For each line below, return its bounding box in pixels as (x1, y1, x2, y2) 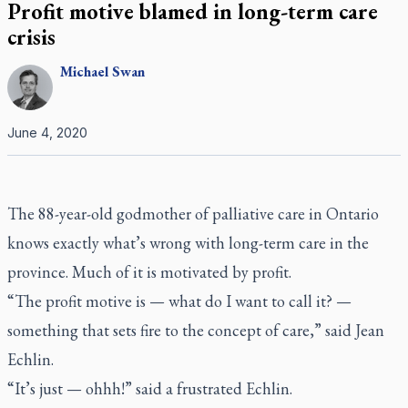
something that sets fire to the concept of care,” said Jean (7, 320, 384, 341)
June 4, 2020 (7, 125, 87, 140)
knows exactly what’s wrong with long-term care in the (7, 232, 369, 253)
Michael (60, 62, 108, 81)
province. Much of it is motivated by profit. (7, 261, 291, 282)
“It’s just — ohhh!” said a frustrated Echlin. (7, 378, 292, 399)
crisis (7, 23, 56, 51)
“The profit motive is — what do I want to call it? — (7, 291, 352, 311)
